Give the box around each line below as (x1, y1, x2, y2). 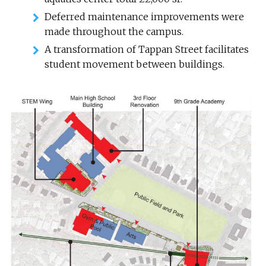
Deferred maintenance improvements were (45, 10, 244, 23)
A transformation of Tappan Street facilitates (45, 43, 249, 55)
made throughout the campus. (45, 25, 183, 37)
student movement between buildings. (45, 58, 224, 70)
